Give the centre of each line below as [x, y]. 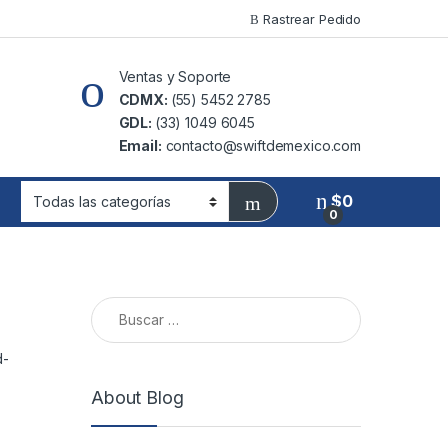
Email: [140, 145]
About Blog [137, 398]
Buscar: [118, 305]
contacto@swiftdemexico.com [261, 145]
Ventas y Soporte [175, 76]
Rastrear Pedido [310, 18]
